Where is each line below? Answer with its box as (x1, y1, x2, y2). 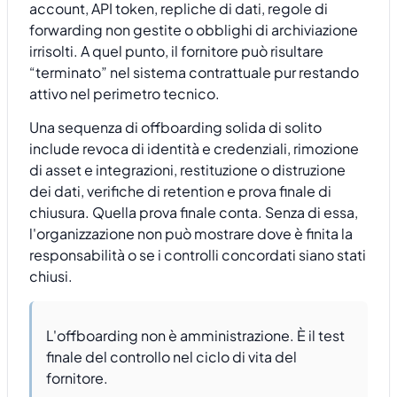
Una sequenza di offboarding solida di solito (29, 118, 322, 137)
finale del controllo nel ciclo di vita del (46, 346, 297, 366)
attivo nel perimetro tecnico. (29, 84, 220, 104)
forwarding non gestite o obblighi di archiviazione (29, 20, 358, 40)
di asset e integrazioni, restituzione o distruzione (29, 160, 346, 180)
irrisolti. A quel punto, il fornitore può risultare (29, 42, 323, 61)
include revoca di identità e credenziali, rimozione (29, 139, 359, 159)
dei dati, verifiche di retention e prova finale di (29, 182, 331, 201)
